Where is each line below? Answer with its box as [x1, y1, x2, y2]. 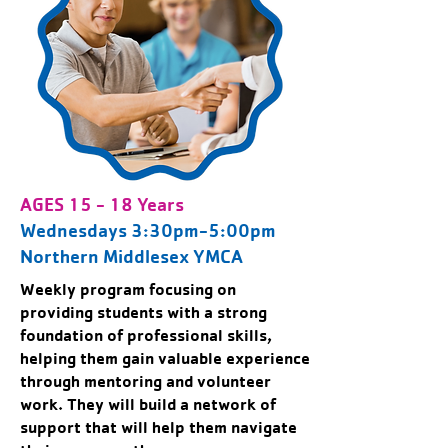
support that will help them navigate [20, 417, 297, 437]
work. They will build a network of [20, 394, 276, 414]
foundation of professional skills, [20, 325, 272, 345]
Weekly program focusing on [20, 279, 236, 299]
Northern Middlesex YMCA [20, 245, 247, 267]
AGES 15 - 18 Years [20, 193, 184, 215]
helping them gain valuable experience [20, 348, 310, 368]
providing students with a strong [20, 302, 267, 322]
